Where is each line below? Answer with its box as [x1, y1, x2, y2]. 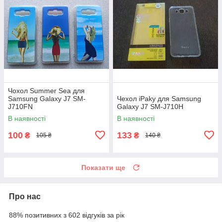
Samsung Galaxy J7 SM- [8, 94, 86, 103]
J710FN [8, 102, 33, 111]
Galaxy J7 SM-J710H [117, 102, 183, 111]
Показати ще [81, 163, 125, 171]
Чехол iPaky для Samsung [117, 94, 201, 103]
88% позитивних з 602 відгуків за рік [9, 211, 124, 219]
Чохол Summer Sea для [8, 86, 85, 95]
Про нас [9, 192, 41, 201]
